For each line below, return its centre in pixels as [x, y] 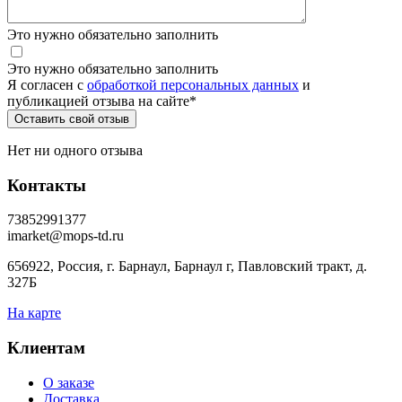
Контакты [47, 185]
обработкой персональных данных [193, 85]
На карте [34, 313]
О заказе [69, 382]
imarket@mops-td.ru [66, 236]
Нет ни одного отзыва [75, 151]
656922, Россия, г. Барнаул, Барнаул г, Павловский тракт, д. [187, 267]
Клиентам [46, 348]
